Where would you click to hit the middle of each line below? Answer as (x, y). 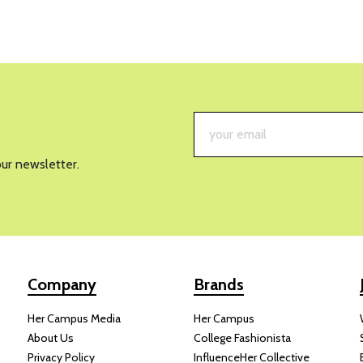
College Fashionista (242, 337)
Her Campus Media (74, 318)
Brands (219, 284)
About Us (51, 337)
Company (62, 284)
